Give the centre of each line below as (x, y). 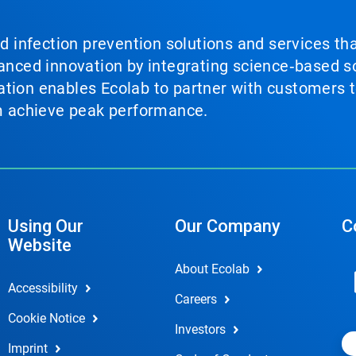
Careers (195, 299)
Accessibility (43, 288)
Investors (200, 329)
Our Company (227, 226)
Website (39, 245)
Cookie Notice (46, 318)
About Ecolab (212, 269)
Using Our (45, 226)
